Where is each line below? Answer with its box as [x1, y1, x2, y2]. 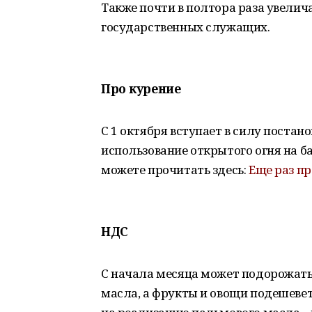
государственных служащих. [101, 19, 270, 35]
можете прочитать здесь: [101, 162, 249, 178]
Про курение [101, 80, 181, 97]
